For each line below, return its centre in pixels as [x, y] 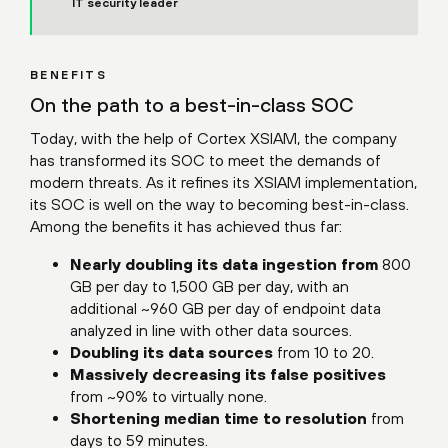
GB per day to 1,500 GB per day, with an [209, 286]
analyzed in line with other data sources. [211, 330]
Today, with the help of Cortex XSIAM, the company [213, 138]
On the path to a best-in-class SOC [192, 104]
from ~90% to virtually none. [168, 396]
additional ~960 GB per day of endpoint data [225, 308]
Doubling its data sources [171, 352]
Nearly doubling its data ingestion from [224, 264]
